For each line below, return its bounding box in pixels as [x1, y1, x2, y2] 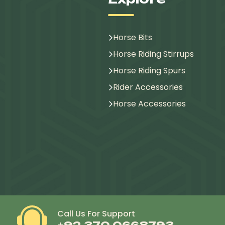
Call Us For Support [57, 208, 136, 219]
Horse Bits [113, 31, 152, 43]
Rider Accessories [113, 81, 183, 93]
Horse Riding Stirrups [113, 48, 194, 60]
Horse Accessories [113, 97, 186, 109]
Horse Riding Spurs [113, 64, 185, 76]
